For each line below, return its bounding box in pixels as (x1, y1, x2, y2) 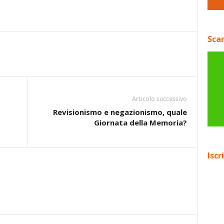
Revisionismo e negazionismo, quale (52, 107, 187, 117)
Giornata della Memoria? (93, 117, 187, 127)
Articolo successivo (131, 94, 187, 103)
